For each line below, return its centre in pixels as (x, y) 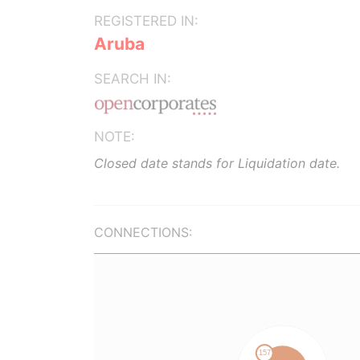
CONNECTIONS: (143, 232)
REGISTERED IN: (146, 21)
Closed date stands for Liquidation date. (217, 163)
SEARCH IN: (133, 79)
